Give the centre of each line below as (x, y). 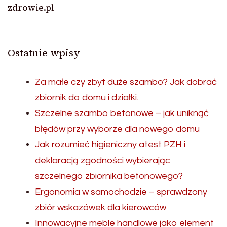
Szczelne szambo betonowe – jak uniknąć (122, 113)
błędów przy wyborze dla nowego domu (117, 129)
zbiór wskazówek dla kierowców (101, 208)
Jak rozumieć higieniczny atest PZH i (110, 145)
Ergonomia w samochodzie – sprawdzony (121, 192)
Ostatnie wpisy (44, 53)
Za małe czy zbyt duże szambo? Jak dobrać (126, 82)
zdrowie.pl (31, 8)
